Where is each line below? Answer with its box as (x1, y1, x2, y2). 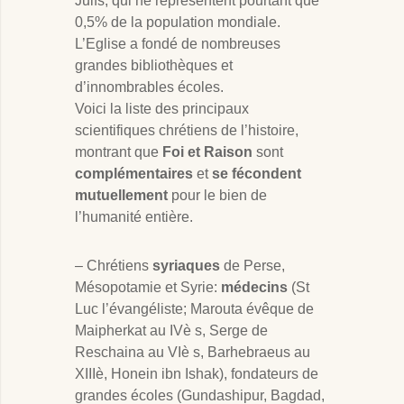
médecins (221, 280, 288, 296)
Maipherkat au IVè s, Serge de (75, 323, 268, 339)
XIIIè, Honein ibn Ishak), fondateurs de (75, 366, 318, 382)
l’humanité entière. (75, 209, 193, 225)
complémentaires (75, 166, 193, 182)
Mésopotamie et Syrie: (75, 280, 221, 296)
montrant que (75, 144, 162, 161)
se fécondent (212, 166, 301, 182)
